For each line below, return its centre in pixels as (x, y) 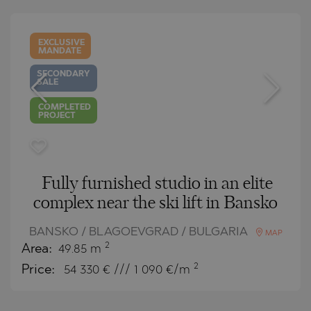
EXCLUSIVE (62, 43)
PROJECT (57, 116)
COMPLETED (65, 107)
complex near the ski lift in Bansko (155, 203)
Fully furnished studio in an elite (157, 184)
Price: (40, 270)
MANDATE (60, 51)
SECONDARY (64, 75)
